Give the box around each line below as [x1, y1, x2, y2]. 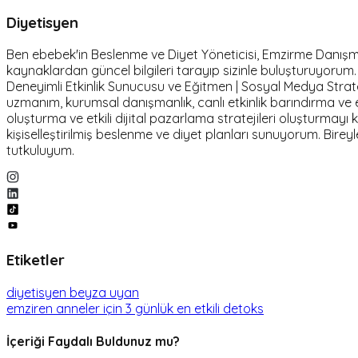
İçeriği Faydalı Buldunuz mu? [6, 332, 180, 349]
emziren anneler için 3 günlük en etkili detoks [6, 300, 264, 316]
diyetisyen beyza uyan [6, 284, 139, 300]
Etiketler [6, 249, 65, 269]
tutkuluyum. [6, 142, 74, 159]
